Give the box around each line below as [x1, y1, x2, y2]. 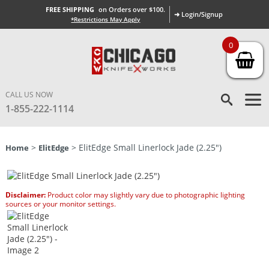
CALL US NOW [5, 89, 53, 100]
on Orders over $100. [98, 5, 166, 14]
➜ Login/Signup [174, 10, 223, 19]
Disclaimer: [5, 190, 46, 200]
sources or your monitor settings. [5, 199, 116, 209]
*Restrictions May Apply [71, 15, 141, 23]
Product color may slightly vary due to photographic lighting [45, 190, 245, 200]
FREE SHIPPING [46, 5, 95, 14]
